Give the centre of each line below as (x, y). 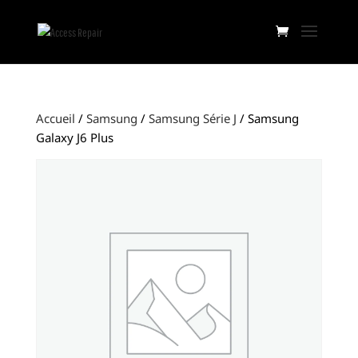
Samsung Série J (192, 118)
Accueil (55, 118)
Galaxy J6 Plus (74, 137)
